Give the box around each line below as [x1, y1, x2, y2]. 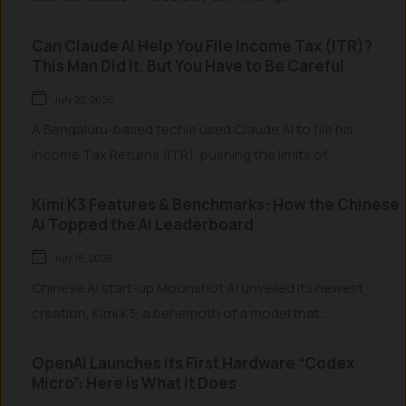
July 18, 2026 [53, 251, 113, 265]
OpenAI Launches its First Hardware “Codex [32, 353, 354, 373]
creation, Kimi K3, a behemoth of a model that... [32, 304, 328, 323]
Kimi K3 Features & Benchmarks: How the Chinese [32, 194, 400, 215]
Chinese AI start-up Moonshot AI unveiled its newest [32, 278, 363, 297]
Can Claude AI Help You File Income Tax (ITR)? [32, 35, 372, 56]
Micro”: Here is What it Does [32, 372, 237, 393]
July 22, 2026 [53, 92, 114, 106]
